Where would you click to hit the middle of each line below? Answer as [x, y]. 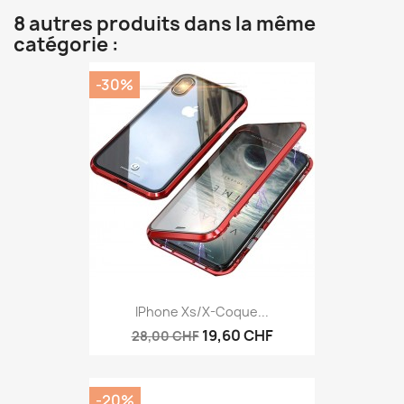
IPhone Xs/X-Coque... [202, 311]
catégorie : [66, 45]
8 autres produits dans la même [165, 24]
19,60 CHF [237, 335]
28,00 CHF [165, 335]
